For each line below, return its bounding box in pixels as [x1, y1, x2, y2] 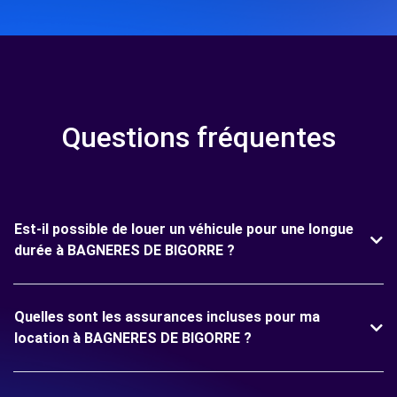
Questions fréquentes [61, 121, 336, 154]
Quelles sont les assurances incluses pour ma [14, 308, 320, 325]
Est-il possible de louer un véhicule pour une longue [14, 221, 354, 237]
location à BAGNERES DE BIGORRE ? [14, 330, 252, 346]
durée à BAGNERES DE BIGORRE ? [14, 242, 235, 259]
